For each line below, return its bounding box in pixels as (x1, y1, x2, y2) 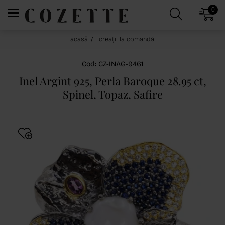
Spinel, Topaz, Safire (62, 87, 163, 102)
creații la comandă (99, 35, 154, 43)
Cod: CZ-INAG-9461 (82, 60, 143, 68)
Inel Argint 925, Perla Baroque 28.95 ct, (19, 73, 206, 88)
